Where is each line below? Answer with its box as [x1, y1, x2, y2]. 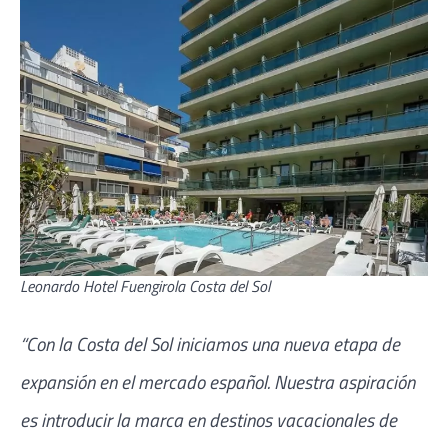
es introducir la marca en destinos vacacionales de [20, 405, 397, 435]
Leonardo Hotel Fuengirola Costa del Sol [20, 274, 270, 299]
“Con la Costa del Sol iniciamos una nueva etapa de [20, 329, 400, 359]
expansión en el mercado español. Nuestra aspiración [20, 367, 415, 397]
